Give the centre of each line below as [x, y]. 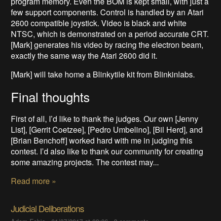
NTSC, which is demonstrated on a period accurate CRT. [110, 34]
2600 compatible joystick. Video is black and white [99, 23]
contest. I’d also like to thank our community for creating [107, 151]
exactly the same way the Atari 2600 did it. [84, 56]
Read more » [34, 181]
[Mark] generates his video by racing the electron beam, [107, 45]
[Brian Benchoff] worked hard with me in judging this [102, 141]
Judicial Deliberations [48, 208]
